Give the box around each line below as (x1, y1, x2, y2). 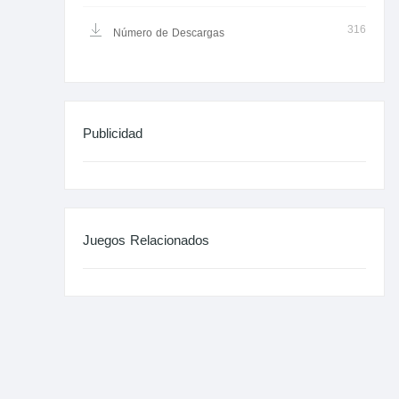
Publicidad (83, 121, 142, 147)
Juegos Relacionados (83, 228, 209, 254)
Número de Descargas (110, 22, 224, 44)
